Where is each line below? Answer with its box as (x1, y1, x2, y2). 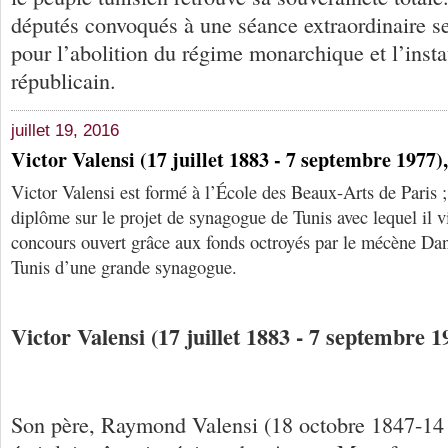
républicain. (11, 65, 116, 95)
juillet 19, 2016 (11, 121, 119, 141)
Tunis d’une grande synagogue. (11, 254, 237, 280)
